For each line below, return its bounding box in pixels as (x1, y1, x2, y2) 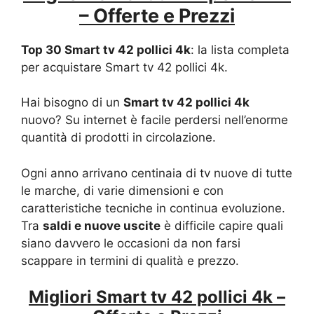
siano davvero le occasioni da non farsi (21, 235, 240, 250)
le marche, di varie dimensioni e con (21, 183, 224, 198)
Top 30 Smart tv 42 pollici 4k (21, 42, 191, 57)
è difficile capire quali (161, 218, 283, 233)
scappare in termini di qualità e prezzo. (21, 253, 239, 268)
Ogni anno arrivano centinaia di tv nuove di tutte (21, 165, 292, 180)
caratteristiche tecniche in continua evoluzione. (21, 200, 285, 215)
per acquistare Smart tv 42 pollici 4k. (21, 60, 228, 74)
